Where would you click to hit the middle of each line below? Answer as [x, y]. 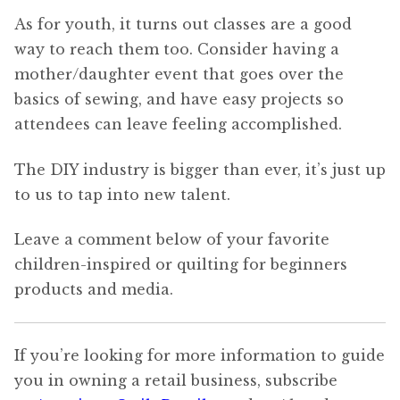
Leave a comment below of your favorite [172, 240]
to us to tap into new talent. [122, 194]
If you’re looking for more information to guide [200, 356]
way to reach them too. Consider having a [177, 49]
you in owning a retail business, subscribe [176, 381]
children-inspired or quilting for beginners [181, 265]
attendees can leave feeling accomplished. [178, 124]
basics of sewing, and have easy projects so [179, 99]
